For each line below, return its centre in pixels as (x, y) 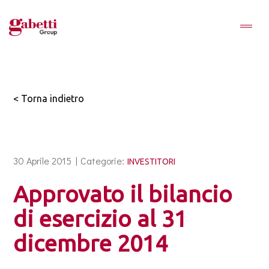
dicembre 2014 (91, 243)
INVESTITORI (152, 162)
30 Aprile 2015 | (46, 161)
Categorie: (103, 161)
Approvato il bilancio (123, 194)
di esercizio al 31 (100, 219)
